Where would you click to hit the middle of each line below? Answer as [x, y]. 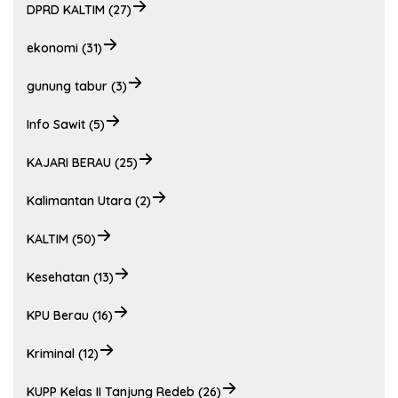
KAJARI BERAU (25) [82, 163]
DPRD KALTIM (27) [79, 10]
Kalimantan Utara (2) [89, 201]
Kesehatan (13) [70, 278]
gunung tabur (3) [77, 87]
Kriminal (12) [63, 354]
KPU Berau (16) [70, 316]
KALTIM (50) [61, 239]
